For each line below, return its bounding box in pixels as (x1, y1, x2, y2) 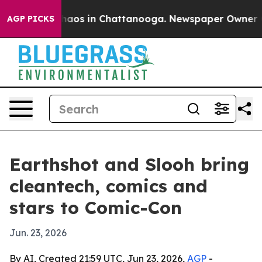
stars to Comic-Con (9, 196, 182, 219)
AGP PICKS (7, 13, 54, 24)
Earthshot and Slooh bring (9, 153, 249, 175)
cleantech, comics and (9, 175, 208, 197)
